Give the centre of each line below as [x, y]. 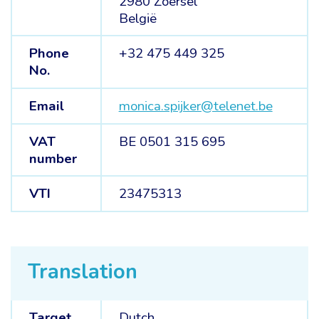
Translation [83, 271]
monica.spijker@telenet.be [195, 106]
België [137, 18]
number [53, 158]
